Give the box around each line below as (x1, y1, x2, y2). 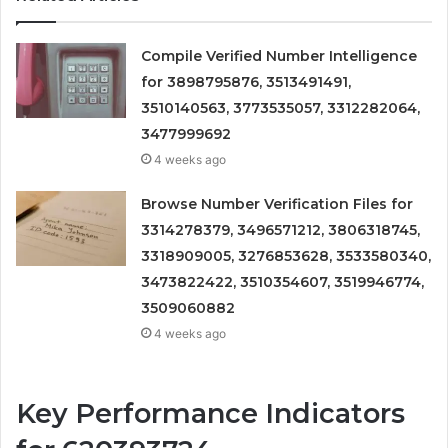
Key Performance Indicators (16, 397, 405, 431)
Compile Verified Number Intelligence (141, 47, 418, 66)
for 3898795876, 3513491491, (141, 73, 352, 92)
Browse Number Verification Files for (141, 195, 414, 214)
